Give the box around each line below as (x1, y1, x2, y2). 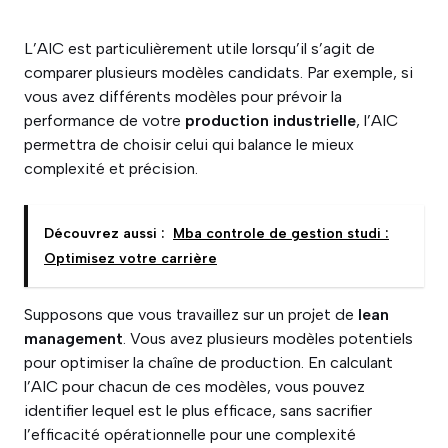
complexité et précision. (24, 159, 198, 178)
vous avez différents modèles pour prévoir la (24, 87, 342, 106)
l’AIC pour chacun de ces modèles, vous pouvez (24, 377, 365, 396)
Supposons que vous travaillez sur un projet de (24, 305, 358, 324)
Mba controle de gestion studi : (173, 225, 389, 242)
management (24, 329, 123, 348)
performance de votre (24, 111, 185, 130)
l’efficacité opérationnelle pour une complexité (24, 425, 356, 444)
